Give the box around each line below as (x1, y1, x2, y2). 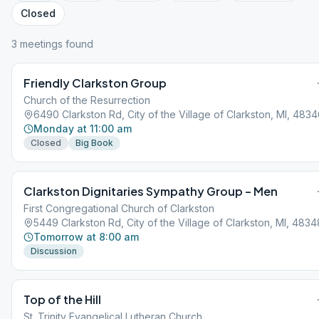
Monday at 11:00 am (33, 122, 132, 135)
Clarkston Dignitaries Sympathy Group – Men (23, 184, 278, 199)
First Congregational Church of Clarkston (23, 202, 214, 214)
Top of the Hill (23, 292, 101, 307)
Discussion (31, 246, 77, 256)
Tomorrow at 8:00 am (33, 231, 139, 243)
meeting (17, 38, 58, 50)
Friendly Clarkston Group (23, 75, 167, 90)
